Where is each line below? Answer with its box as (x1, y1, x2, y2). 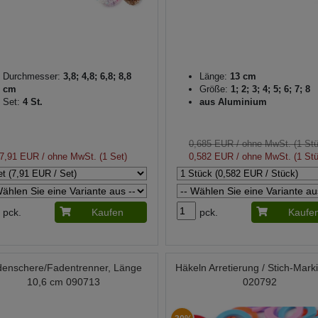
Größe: (199, 84, 228, 95)
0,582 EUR (188, 151, 234, 163)
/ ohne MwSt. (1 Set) (39, 151, 128, 163)
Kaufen (91, 207, 124, 219)
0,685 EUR (188, 138, 234, 150)
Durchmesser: (3, 71, 60, 82)
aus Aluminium (199, 97, 267, 108)
